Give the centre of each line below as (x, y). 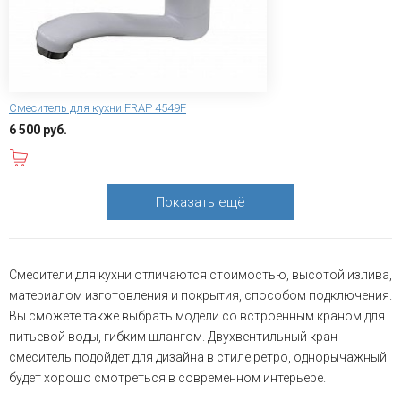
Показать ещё (200, 202)
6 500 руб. (38, 129)
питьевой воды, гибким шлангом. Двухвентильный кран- (175, 336)
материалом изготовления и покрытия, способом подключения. (200, 295)
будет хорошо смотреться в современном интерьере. (167, 377)
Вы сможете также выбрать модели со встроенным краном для (197, 316)
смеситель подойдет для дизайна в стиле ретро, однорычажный (198, 357)
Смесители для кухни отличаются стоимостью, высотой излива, (200, 274)
